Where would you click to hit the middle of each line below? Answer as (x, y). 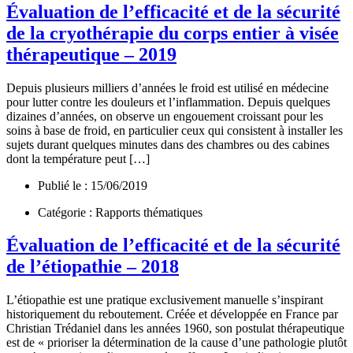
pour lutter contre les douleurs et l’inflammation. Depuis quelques (168, 102)
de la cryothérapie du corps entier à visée (173, 33)
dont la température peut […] (78, 158)
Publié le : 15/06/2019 (93, 185)
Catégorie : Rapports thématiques (120, 212)
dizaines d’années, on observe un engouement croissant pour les (165, 116)
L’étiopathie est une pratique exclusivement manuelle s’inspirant (165, 300)
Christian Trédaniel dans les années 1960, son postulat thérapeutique (175, 329)
